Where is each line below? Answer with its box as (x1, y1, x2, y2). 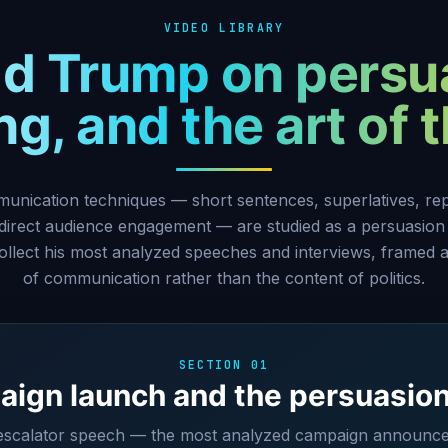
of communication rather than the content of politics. (23, 267, 425, 288)
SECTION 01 (178, 356, 270, 372)
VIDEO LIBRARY (163, 19, 285, 35)
